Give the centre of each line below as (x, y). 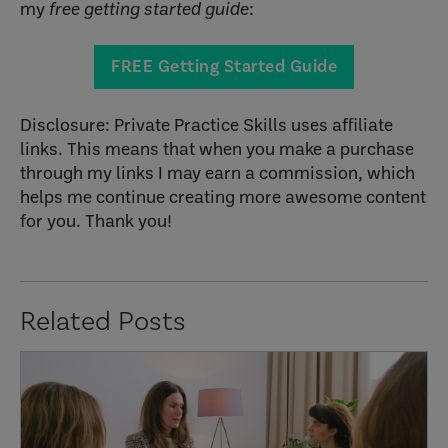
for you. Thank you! (96, 220)
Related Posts (103, 320)
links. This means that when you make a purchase (217, 148)
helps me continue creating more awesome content (223, 196)
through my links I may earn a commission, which (217, 172)
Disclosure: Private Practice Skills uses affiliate (206, 124)
